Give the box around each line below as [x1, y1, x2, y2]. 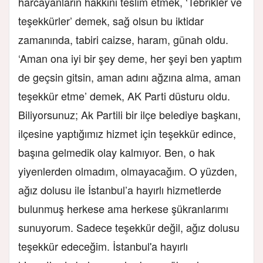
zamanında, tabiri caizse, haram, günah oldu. [18, 31, 228, 47]
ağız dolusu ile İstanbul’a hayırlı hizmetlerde [18, 181, 221, 197]
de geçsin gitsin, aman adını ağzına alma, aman [18, 69, 241, 85]
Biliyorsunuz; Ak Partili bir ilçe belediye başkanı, [18, 106, 241, 122]
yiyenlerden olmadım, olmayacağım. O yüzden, [18, 163, 237, 178]
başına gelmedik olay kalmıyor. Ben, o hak [18, 144, 215, 160]
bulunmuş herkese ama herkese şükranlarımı [18, 200, 228, 216]
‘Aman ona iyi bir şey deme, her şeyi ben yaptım [18, 50, 242, 66]
